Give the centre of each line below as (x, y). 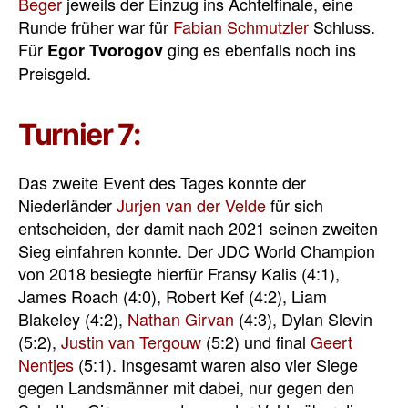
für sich (295, 205)
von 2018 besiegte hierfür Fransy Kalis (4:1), (179, 274)
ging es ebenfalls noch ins (260, 50)
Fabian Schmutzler (241, 27)
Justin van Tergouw (131, 342)
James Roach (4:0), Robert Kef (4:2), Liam (173, 296)
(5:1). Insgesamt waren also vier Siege (216, 365)
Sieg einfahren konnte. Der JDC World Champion (197, 251)
